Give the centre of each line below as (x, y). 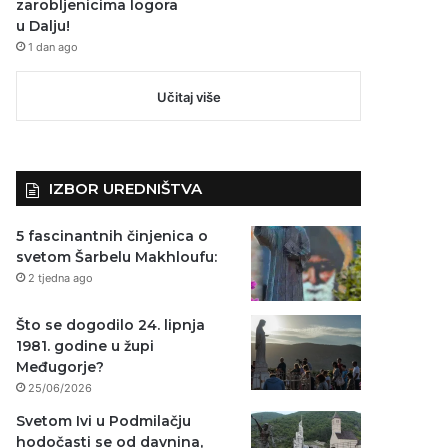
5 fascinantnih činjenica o (112, 235)
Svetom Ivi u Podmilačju (104, 420)
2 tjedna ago (61, 277)
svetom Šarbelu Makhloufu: (117, 256)
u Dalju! (43, 25)
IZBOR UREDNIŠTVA (126, 188)
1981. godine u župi (85, 345)
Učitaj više (188, 96)
